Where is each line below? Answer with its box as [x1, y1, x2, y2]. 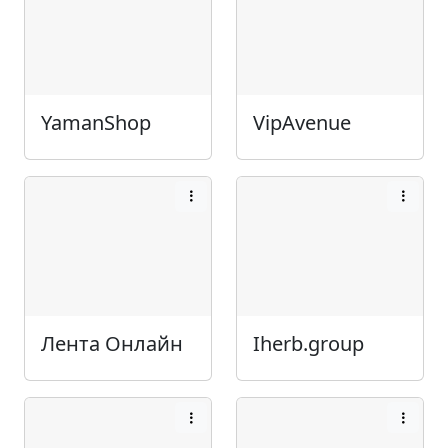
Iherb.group [253, 330, 364, 358]
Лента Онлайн [41, 330, 183, 358]
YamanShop [41, 108, 151, 136]
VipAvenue [253, 108, 351, 136]
